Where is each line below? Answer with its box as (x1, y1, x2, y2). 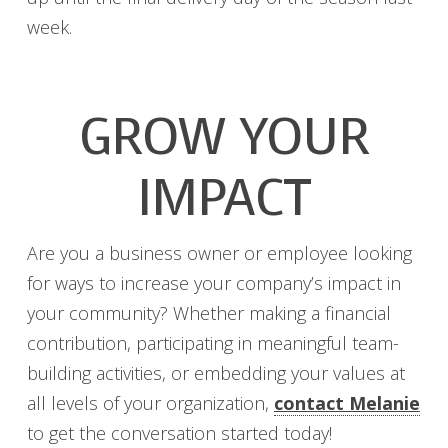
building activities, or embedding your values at (26, 361, 405, 386)
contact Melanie (273, 391, 420, 416)
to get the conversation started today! (26, 421, 332, 446)
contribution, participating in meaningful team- (26, 331, 399, 356)
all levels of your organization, (26, 391, 274, 416)
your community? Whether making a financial (26, 301, 391, 326)
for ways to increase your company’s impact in (26, 271, 401, 296)
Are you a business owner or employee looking (26, 241, 412, 266)
